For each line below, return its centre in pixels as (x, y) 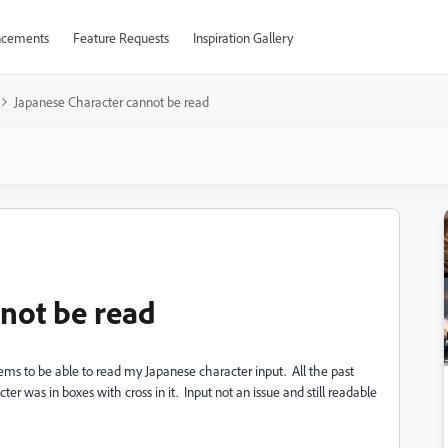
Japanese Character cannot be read (111, 101)
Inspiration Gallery (242, 37)
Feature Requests (120, 37)
